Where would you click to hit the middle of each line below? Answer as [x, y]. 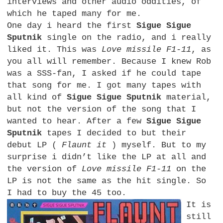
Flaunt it [84, 145]
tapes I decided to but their [114, 133]
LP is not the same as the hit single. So [107, 181]
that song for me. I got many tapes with [104, 86]
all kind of [37, 98]
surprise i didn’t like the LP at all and [107, 157]
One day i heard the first [72, 26]
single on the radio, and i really [127, 38]
